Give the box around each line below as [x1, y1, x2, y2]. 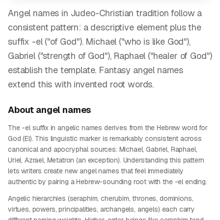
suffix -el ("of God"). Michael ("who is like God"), [8, 36, 191, 47]
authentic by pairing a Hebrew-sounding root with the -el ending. [8, 177, 207, 186]
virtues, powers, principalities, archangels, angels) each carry [8, 205, 195, 214]
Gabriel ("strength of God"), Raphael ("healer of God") [8, 50, 212, 61]
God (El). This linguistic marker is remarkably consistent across [8, 134, 202, 143]
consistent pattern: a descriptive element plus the [8, 22, 201, 33]
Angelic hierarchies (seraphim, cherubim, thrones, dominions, [8, 194, 193, 203]
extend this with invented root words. [8, 79, 154, 90]
